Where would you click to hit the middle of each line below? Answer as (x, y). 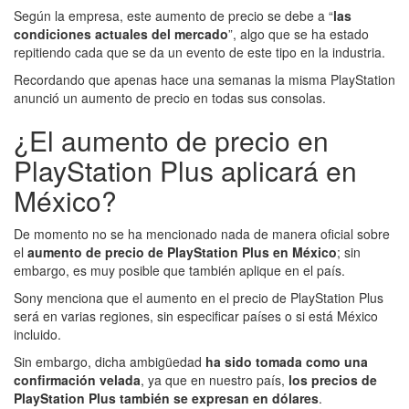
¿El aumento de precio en (171, 140)
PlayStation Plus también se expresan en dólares (166, 398)
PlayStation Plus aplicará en (185, 170)
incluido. (37, 334)
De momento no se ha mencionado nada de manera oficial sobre (202, 233)
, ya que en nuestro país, (215, 379)
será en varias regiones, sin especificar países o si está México (196, 315)
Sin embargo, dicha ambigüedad (108, 361)
